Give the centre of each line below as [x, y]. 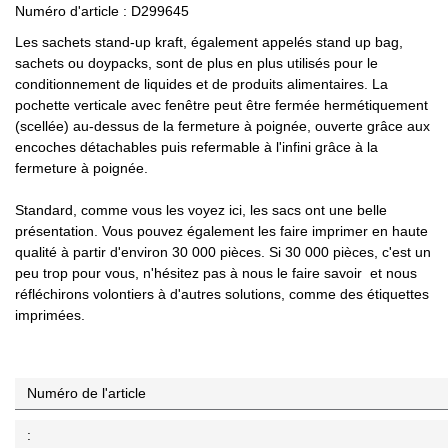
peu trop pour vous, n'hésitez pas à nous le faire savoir [190, 273]
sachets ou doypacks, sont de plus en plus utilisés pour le [196, 63]
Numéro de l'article [86, 392]
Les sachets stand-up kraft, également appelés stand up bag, [209, 42]
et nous [391, 273]
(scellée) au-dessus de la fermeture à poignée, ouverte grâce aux [222, 126]
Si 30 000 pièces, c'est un [350, 252]
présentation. [58, 231]
